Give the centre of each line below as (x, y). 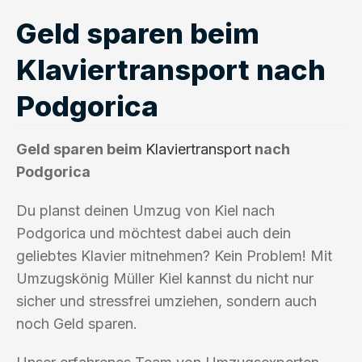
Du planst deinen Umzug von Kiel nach (145, 210)
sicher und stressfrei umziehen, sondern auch (166, 301)
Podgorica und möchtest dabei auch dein (154, 233)
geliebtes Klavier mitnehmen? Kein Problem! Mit (174, 255)
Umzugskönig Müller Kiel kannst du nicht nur (165, 278)
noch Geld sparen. (77, 323)
